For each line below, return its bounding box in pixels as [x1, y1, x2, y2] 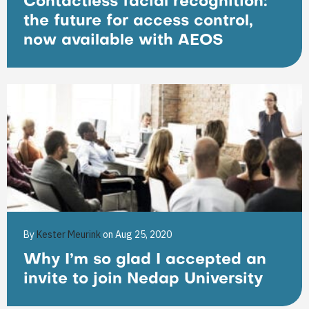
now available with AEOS [23, 34, 223, 48]
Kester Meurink [37, 228, 103, 241]
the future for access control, [23, 14, 253, 29]
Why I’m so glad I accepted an [23, 253, 266, 268]
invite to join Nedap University [23, 272, 263, 287]
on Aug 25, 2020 [103, 228, 172, 241]
